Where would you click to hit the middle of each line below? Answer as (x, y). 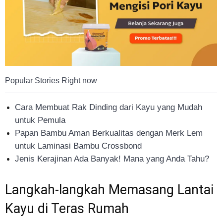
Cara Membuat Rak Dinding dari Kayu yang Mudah (109, 108)
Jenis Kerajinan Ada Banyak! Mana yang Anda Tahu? (112, 159)
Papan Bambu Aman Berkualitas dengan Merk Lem (109, 133)
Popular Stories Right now (51, 81)
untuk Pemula (40, 120)
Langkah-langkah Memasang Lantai (109, 190)
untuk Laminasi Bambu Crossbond (78, 146)
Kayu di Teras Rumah (67, 209)
